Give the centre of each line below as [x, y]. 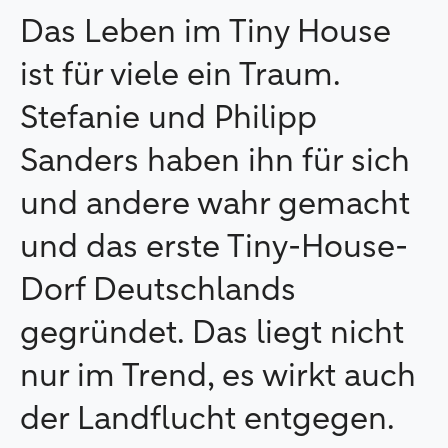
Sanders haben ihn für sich [215, 162]
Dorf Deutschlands [158, 291]
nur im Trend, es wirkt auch [218, 377]
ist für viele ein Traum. [180, 76]
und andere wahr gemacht [215, 205]
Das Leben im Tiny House [205, 33]
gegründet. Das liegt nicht [212, 334]
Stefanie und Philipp [168, 119]
